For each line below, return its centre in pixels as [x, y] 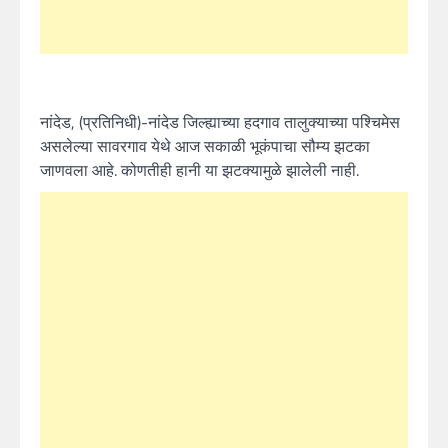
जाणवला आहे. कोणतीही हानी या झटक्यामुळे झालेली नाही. [199, 169]
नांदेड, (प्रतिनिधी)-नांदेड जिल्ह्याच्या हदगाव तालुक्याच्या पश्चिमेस [220, 121]
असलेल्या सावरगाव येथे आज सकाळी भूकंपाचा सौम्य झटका [205, 145]
